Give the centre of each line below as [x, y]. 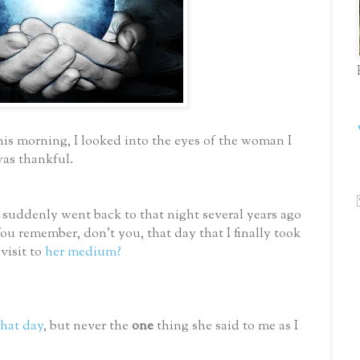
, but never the [88, 326]
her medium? [82, 252]
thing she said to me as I [227, 326]
